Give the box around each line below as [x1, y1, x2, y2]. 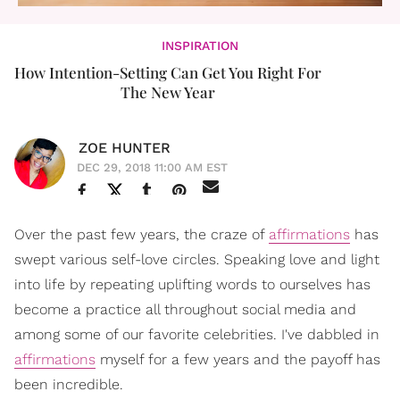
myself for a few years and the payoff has [96, 351, 380, 369]
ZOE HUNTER [79, 139, 171, 157]
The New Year [121, 82, 215, 103]
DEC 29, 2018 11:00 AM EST [77, 161, 228, 175]
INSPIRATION [162, 38, 238, 54]
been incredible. [14, 376, 123, 394]
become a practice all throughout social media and [14, 301, 356, 319]
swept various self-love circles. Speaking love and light [14, 251, 379, 269]
